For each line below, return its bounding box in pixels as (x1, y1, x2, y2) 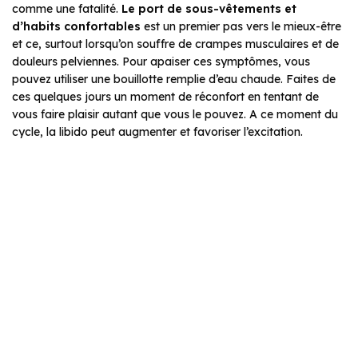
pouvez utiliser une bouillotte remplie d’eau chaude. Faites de (12, 71, 336, 86)
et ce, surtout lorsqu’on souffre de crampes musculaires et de (12, 36, 339, 51)
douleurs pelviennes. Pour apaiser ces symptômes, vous (12, 54, 310, 69)
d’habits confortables (12, 18, 144, 34)
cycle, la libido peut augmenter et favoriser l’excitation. (12, 124, 303, 139)
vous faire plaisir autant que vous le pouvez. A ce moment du (12, 106, 338, 121)
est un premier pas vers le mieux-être (144, 18, 341, 34)
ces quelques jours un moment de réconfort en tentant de (12, 89, 319, 104)
